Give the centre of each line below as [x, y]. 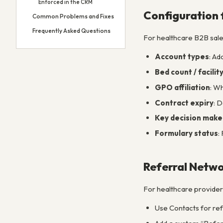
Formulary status [186, 133]
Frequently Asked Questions [71, 31]
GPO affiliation [182, 87]
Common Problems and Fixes [73, 16]
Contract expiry [184, 103]
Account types [182, 57]
